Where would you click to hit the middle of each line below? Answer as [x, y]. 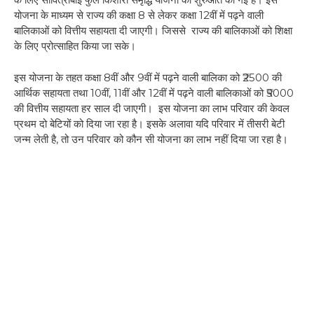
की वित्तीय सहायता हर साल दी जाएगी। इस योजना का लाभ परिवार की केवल [152, 108]
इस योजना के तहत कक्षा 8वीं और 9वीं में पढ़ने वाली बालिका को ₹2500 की [148, 77]
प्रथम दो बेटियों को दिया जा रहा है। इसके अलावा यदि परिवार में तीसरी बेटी [149, 123]
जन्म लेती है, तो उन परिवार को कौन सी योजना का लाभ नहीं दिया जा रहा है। [151, 139]
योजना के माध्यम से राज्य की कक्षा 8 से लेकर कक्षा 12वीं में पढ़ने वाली [139, 15]
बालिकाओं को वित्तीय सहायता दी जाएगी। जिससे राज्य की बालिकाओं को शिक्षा [153, 31]
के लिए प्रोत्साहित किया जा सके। [76, 46]
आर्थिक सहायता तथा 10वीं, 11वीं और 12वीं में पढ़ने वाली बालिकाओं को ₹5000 [154, 93]
